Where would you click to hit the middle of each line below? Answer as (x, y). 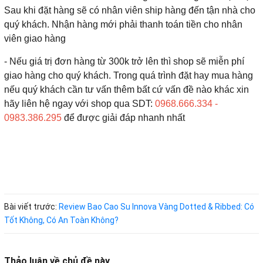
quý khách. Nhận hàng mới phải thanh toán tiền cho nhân (123, 25)
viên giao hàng (35, 39)
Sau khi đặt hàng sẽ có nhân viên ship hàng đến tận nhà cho (130, 11)
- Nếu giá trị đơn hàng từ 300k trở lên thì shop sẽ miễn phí (124, 62)
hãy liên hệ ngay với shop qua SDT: (80, 104)
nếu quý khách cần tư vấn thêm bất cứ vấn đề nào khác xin (127, 90)
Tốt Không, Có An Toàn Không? (61, 220)
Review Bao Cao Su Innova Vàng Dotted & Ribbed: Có (156, 207)
